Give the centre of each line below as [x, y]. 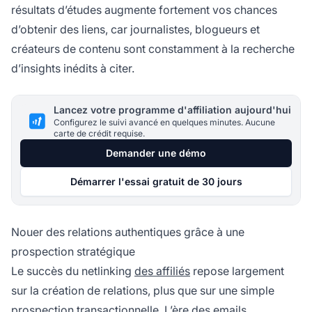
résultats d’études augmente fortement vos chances [144, 9]
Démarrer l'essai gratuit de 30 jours [156, 181]
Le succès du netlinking [73, 271]
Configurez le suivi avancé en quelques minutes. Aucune [164, 122]
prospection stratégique [73, 251]
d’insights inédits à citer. [73, 68]
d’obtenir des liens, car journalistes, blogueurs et [135, 29]
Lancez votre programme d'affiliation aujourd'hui [172, 109]
